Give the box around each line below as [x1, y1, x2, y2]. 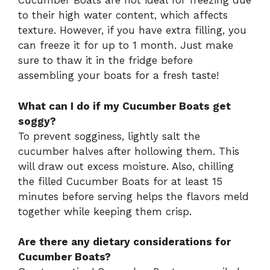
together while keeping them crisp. [18, 205, 192, 218]
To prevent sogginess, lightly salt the [18, 130, 200, 142]
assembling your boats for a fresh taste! [18, 69, 219, 82]
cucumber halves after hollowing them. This [18, 145, 239, 157]
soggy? [18, 115, 56, 127]
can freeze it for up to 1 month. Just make [18, 39, 233, 52]
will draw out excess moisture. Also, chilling [18, 160, 234, 172]
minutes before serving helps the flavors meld [18, 190, 249, 202]
